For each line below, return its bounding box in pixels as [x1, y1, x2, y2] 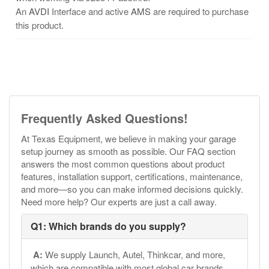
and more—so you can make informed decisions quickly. [21, 183, 243, 195]
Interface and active [49, 5, 131, 17]
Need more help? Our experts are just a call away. [21, 195, 217, 208]
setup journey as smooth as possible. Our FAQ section [21, 145, 235, 157]
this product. [16, 19, 64, 31]
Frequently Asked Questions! [21, 109, 188, 127]
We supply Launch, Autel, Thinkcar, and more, [43, 248, 225, 261]
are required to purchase [151, 5, 249, 17]
